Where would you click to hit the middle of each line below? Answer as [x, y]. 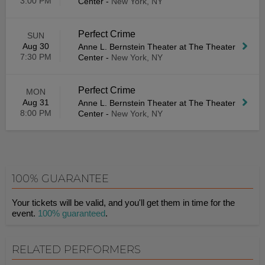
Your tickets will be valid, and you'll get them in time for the [123, 203]
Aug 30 [36, 46]
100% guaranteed [72, 213]
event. [25, 213]
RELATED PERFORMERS [76, 250]
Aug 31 [36, 102]
